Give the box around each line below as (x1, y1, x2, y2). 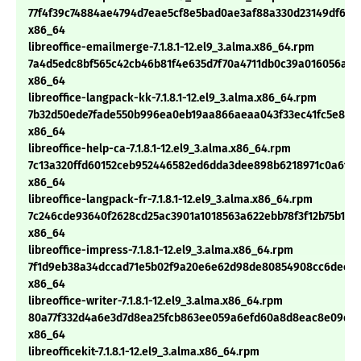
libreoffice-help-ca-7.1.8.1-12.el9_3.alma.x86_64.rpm (28, 142, 291, 156)
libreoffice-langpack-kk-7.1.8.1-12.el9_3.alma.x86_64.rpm (28, 91, 317, 106)
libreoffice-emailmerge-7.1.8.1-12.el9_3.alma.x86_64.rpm (28, 40, 314, 55)
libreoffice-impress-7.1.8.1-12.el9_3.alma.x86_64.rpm (28, 243, 293, 258)
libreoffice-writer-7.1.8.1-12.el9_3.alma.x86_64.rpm (28, 294, 283, 309)
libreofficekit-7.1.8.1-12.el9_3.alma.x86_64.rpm (28, 345, 259, 359)
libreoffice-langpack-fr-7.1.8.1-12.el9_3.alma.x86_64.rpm (28, 193, 313, 207)
